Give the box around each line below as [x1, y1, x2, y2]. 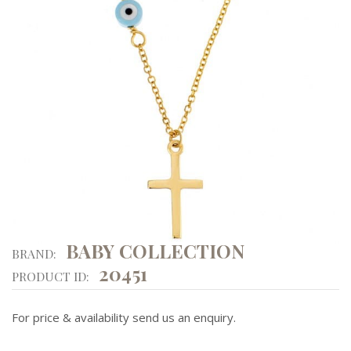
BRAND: [12, 245, 56, 262]
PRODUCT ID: [12, 268, 89, 285]
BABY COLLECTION [56, 238, 244, 264]
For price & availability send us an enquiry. [12, 309, 236, 326]
